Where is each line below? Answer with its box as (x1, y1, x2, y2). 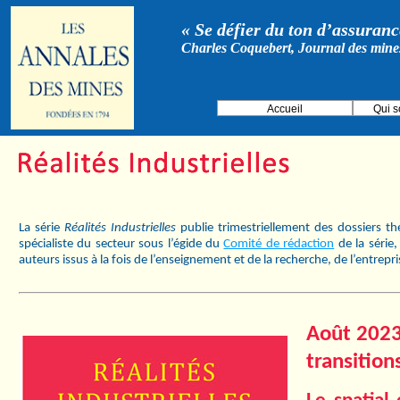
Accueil (267, 103, 303, 116)
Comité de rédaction (223, 237, 335, 251)
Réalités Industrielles (64, 221, 176, 235)
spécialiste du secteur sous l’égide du (19, 237, 224, 251)
